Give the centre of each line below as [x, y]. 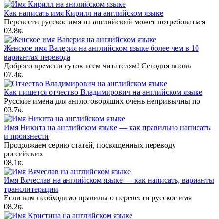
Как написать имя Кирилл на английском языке [84, 13]
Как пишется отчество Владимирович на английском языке [103, 92]
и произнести [26, 136]
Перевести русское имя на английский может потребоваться [105, 22]
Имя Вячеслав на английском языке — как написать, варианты [109, 180]
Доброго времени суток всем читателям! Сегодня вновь [97, 66]
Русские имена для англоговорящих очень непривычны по [102, 101]
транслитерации [31, 189]
